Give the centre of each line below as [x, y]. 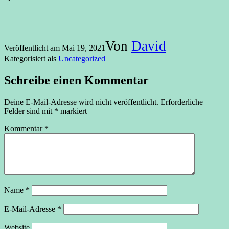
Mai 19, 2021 [84, 48]
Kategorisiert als [31, 58]
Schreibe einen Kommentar [76, 80]
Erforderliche [182, 102]
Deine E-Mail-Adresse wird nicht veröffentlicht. [81, 102]
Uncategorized [82, 58]
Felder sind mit [29, 111]
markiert [73, 111]
